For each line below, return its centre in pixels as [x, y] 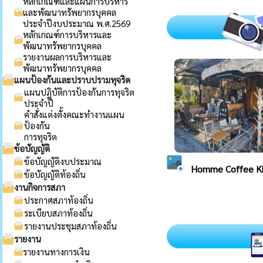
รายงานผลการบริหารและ [67, 57]
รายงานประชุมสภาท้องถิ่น [70, 226]
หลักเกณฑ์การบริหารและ [67, 34]
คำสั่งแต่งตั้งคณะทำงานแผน [74, 114]
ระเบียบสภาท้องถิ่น [58, 213]
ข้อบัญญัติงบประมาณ [63, 161]
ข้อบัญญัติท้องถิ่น [55, 174]
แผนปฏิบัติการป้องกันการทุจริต [79, 92]
